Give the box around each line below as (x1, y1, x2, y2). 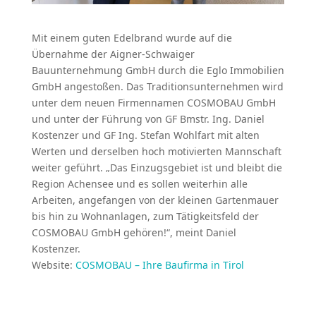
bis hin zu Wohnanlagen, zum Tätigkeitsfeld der (31, 209, 259, 223)
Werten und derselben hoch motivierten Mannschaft (31, 145, 281, 158)
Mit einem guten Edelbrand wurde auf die (31, 31, 232, 44)
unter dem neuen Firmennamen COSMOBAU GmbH (31, 96, 276, 109)
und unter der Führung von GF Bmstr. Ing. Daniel (31, 112, 265, 126)
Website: (31, 258, 75, 272)
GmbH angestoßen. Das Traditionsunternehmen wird (31, 80, 284, 93)
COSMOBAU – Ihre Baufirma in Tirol (75, 258, 244, 272)
